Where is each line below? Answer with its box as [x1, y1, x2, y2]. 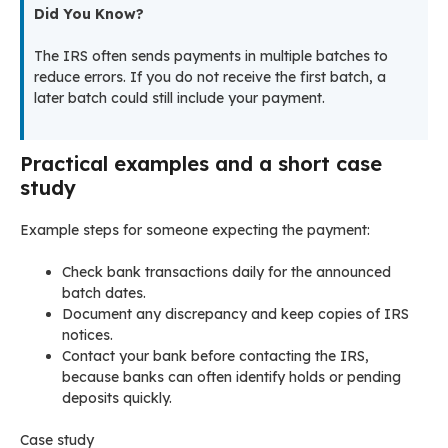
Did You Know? [34, 5, 144, 24]
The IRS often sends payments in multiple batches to [34, 47, 388, 66]
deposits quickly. [62, 389, 172, 408]
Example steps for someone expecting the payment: [20, 221, 370, 240]
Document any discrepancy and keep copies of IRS [62, 305, 409, 324]
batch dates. [62, 284, 146, 303]
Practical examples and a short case [20, 151, 382, 177]
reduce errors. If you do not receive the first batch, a [34, 68, 386, 87]
